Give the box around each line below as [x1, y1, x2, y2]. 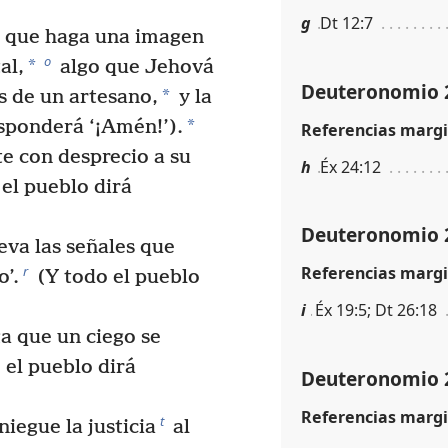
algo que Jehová [55, 56, 214, 80]
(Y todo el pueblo [32, 266, 200, 290]
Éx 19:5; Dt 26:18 [315, 299, 437, 322]
